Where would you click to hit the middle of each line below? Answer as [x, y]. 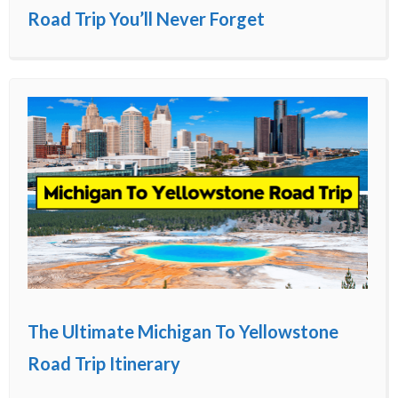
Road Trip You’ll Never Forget [146, 19]
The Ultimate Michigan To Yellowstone [183, 331]
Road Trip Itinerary [104, 363]
